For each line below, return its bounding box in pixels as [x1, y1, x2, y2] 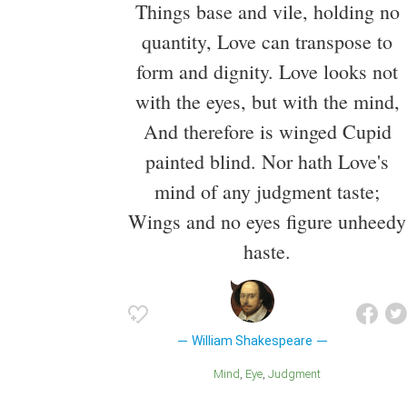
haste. [243, 237, 291, 264]
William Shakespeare [192, 333, 313, 348]
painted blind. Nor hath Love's [145, 147, 389, 174]
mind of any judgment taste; [154, 177, 380, 204]
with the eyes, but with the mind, [134, 87, 400, 114]
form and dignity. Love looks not [136, 57, 398, 84]
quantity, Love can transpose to [142, 27, 392, 55]
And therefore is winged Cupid [143, 117, 392, 144]
